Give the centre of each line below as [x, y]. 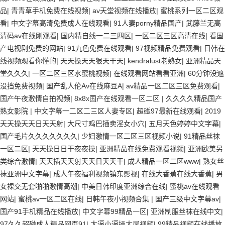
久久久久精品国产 [194, 98]
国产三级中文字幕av [187, 199]
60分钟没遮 [206, 73]
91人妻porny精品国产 [148, 23]
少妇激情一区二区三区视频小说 [131, 136]
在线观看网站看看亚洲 [149, 73]
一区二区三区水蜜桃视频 [71, 73]
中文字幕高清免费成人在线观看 [60, 23]
